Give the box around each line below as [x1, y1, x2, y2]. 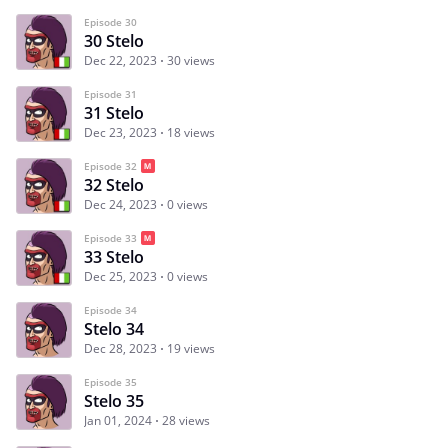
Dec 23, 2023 [84, 123, 157, 141]
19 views [167, 339, 215, 357]
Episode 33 [84, 230, 137, 245]
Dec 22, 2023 [84, 51, 157, 69]
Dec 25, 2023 [84, 267, 157, 285]
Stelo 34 [84, 317, 144, 340]
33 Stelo [84, 245, 144, 268]
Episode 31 [84, 86, 137, 101]
